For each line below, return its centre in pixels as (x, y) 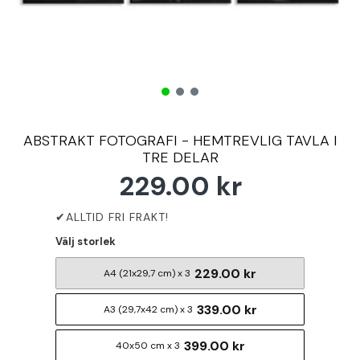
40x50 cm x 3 (147, 346)
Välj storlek (86, 241)
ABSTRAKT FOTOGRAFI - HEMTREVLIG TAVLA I (180, 141)
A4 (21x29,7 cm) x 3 (147, 273)
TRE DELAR (180, 157)
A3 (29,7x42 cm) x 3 (148, 309)
